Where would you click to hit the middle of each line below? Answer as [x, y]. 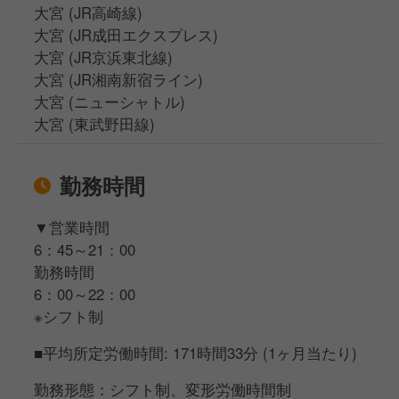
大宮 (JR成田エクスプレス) [126, 34]
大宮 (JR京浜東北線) [104, 57]
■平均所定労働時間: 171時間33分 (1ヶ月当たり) [196, 352]
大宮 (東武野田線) [95, 123]
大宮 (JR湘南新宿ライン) [119, 79]
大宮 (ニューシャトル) [110, 101]
